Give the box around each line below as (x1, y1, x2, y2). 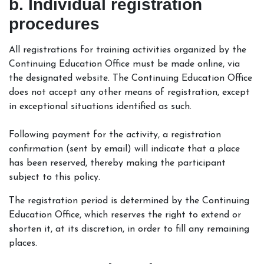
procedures (9, 14, 100, 33)
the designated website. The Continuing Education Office (9, 73, 252, 83)
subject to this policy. (9, 172, 100, 182)
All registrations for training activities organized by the (9, 45, 246, 55)
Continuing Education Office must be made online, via (9, 59, 240, 69)
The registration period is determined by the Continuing (9, 196, 249, 206)
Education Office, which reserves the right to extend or (9, 210, 241, 220)
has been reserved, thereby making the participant (9, 158, 226, 168)
